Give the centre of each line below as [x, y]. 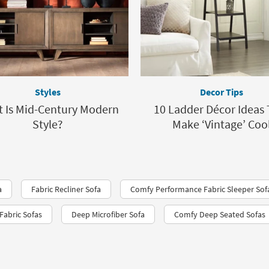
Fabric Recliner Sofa [66, 189]
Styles [47, 92]
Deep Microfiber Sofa [108, 214]
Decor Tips [222, 92]
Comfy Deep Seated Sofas [220, 214]
